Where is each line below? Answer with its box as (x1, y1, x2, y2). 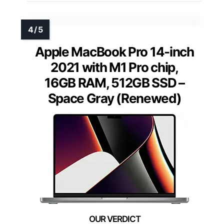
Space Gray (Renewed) (47, 90, 181, 106)
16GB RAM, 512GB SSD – (44, 75, 184, 91)
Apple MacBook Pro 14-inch (35, 44, 194, 60)
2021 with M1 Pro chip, (50, 59, 178, 75)
